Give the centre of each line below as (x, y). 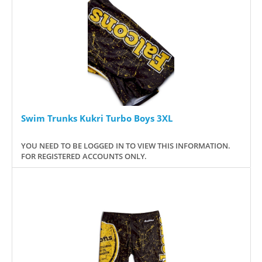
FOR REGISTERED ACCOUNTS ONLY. (84, 156)
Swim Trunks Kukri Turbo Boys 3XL (97, 118)
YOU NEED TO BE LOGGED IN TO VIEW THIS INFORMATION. (126, 145)
